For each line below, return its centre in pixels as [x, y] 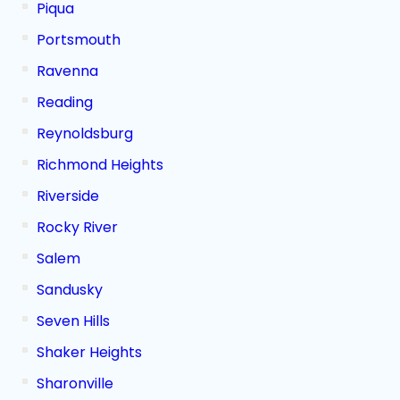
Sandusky [70, 290]
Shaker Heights [89, 352]
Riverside [68, 196]
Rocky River [77, 227]
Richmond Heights [100, 165]
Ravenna [67, 71]
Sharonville [75, 383]
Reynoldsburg [85, 133]
